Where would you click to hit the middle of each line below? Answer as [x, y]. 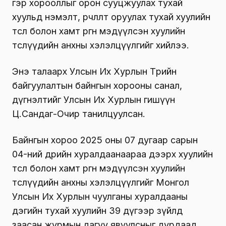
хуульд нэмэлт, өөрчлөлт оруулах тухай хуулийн [111, 17]
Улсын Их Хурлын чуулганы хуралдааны [100, 197]
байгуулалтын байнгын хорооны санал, [97, 86]
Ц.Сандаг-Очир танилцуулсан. [79, 114]
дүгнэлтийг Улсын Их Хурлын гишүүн [94, 100]
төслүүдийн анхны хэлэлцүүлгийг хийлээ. [101, 45]
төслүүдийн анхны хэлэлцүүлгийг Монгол [101, 183]
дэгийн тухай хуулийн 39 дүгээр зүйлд [97, 211]
